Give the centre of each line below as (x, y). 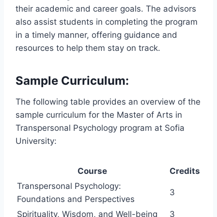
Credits (185, 171)
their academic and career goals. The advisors (106, 8)
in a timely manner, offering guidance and (96, 35)
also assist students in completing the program (107, 22)
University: (36, 141)
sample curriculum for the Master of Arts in (99, 115)
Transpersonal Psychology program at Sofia (100, 128)
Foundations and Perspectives (76, 199)
